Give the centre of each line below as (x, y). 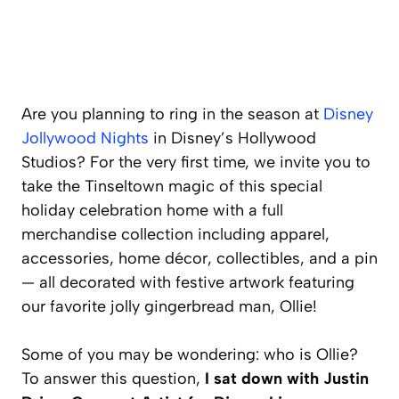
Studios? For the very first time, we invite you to (196, 163)
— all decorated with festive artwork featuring (188, 283)
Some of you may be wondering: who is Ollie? (190, 355)
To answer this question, (111, 379)
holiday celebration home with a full (152, 211)
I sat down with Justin (285, 379)
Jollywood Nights (85, 138)
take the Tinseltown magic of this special (172, 187)
